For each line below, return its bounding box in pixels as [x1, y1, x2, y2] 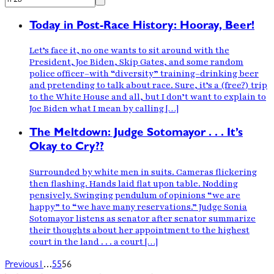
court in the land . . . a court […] [29, 235, 158, 248]
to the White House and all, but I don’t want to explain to [29, 91, 266, 103]
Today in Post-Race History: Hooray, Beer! [29, 20, 254, 32]
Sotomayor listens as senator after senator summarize [29, 212, 256, 224]
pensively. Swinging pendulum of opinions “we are [29, 189, 240, 201]
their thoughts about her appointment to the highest [29, 224, 250, 236]
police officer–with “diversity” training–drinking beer [29, 68, 259, 80]
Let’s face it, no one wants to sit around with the [29, 45, 229, 57]
